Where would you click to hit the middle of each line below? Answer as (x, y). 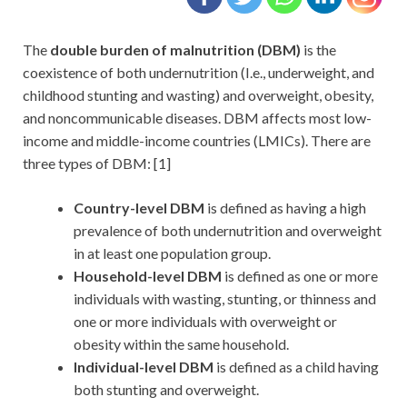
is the (318, 49)
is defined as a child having (296, 366)
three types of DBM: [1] (97, 163)
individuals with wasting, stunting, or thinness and (225, 298)
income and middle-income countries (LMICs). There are (197, 140)
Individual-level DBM (144, 366)
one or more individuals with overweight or (205, 321)
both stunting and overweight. (166, 389)
